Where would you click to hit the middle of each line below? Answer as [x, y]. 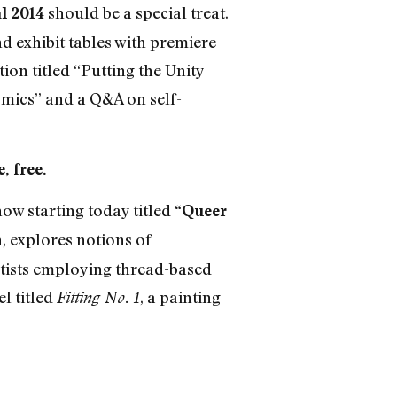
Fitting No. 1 [98, 297]
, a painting [180, 296]
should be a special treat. [136, 13]
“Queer [200, 210]
